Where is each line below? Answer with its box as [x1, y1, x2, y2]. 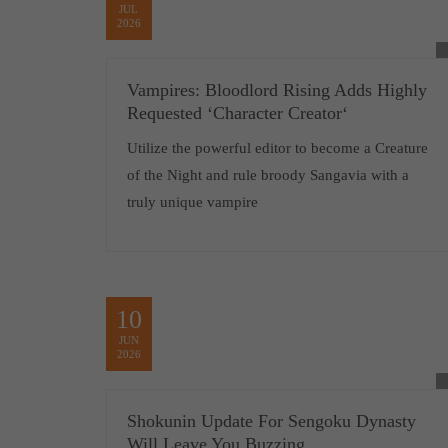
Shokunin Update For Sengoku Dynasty [126, 411, 416, 432]
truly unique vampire [126, 194, 258, 211]
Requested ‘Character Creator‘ [126, 103, 348, 124]
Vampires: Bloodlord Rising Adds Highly [126, 80, 427, 101]
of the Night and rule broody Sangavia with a [126, 167, 409, 184]
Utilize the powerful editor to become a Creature [126, 140, 428, 157]
